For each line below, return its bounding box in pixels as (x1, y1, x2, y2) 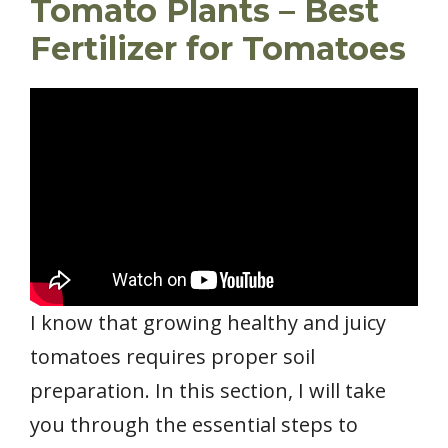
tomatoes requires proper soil (30, 343, 315, 371)
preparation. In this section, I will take (30, 377, 386, 405)
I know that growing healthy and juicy (30, 309, 386, 337)
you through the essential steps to (30, 411, 358, 439)
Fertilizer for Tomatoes (30, 28, 406, 68)
